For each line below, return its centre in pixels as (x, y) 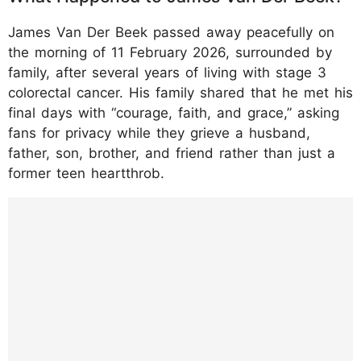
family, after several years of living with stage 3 (167, 72)
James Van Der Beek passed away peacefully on (171, 32)
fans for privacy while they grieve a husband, (159, 133)
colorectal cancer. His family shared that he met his (180, 92)
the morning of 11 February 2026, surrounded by (170, 52)
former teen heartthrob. (86, 173)
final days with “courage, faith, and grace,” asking (174, 112)
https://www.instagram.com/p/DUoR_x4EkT (176, 209)
